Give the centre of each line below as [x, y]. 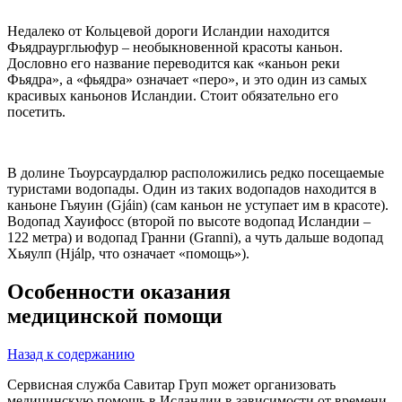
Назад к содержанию [71, 354]
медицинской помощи [115, 315]
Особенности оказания [119, 291]
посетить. [36, 112]
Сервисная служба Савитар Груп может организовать [171, 384]
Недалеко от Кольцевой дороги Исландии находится [168, 31]
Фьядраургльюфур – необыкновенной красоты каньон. [175, 48]
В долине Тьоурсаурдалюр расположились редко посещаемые [196, 173]
